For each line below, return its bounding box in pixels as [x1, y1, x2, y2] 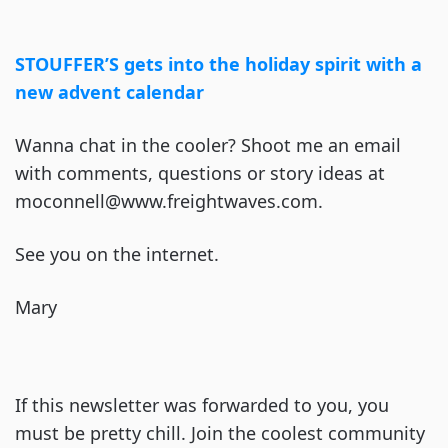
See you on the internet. [15, 242, 219, 266]
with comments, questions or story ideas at [15, 161, 385, 185]
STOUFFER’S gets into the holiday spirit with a [15, 52, 422, 76]
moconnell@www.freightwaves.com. [15, 189, 323, 213]
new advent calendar [15, 80, 204, 104]
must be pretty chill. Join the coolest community [15, 421, 425, 445]
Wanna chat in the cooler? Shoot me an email [15, 133, 401, 157]
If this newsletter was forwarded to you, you [15, 393, 389, 417]
